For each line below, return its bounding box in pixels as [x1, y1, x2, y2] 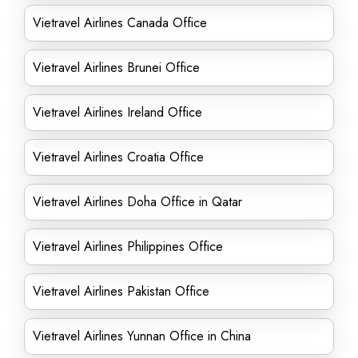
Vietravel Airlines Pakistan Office [33, 282, 209, 300]
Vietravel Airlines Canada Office [33, 14, 207, 32]
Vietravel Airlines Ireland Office [33, 103, 202, 121]
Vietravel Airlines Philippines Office [33, 237, 223, 256]
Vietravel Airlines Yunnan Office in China [33, 327, 251, 345]
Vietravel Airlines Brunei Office [33, 58, 200, 77]
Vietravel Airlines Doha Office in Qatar [33, 193, 242, 211]
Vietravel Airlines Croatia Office [33, 148, 204, 166]
